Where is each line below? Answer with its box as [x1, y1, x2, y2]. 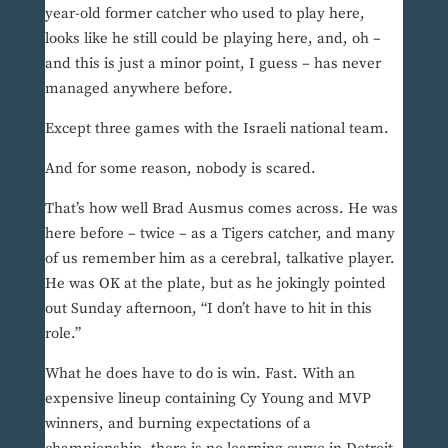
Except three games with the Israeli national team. [44, 119, 389, 139]
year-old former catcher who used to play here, [44, 4, 365, 24]
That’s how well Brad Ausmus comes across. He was [44, 199, 398, 219]
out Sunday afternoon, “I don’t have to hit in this [44, 299, 372, 319]
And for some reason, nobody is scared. [44, 159, 316, 179]
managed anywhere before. [44, 79, 233, 99]
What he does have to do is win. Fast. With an [44, 364, 355, 384]
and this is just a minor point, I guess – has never [44, 54, 381, 74]
